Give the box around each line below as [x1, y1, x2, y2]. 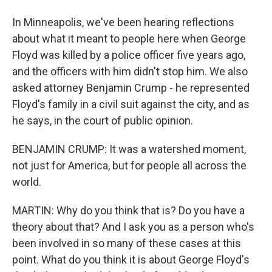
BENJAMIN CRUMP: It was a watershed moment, [12, 143, 246, 155]
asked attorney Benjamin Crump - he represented [12, 81, 250, 94]
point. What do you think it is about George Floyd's [12, 253, 250, 266]
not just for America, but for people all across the [12, 159, 246, 172]
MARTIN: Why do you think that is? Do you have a [12, 204, 245, 217]
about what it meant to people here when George [12, 32, 246, 45]
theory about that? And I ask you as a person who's [12, 220, 254, 233]
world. [12, 175, 41, 188]
